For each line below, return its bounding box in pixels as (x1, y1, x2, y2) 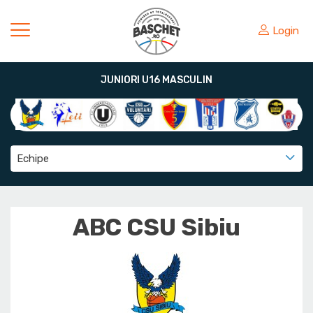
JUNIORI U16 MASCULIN (101, 74, 212, 86)
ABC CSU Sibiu (72, 213, 241, 242)
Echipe (17, 152, 49, 165)
